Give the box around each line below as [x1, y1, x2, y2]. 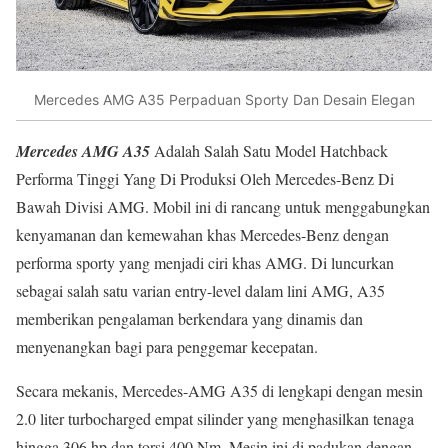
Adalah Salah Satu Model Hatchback [150, 140, 388, 162]
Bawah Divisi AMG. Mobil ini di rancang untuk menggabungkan [16, 196, 430, 218]
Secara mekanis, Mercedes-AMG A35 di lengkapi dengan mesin [16, 380, 423, 402]
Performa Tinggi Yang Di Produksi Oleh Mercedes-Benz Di [16, 168, 394, 190]
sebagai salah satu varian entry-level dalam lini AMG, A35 [16, 280, 385, 302]
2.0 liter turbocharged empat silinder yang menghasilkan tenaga [16, 408, 414, 430]
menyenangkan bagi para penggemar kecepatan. [16, 336, 318, 358]
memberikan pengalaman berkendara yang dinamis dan [16, 308, 363, 330]
